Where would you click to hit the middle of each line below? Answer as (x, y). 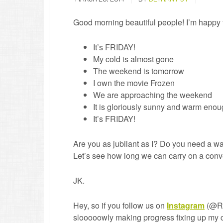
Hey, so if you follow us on (120, 205)
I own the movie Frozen (134, 83)
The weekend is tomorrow (139, 71)
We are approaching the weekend (153, 95)
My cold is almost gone (133, 59)
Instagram (186, 205)
